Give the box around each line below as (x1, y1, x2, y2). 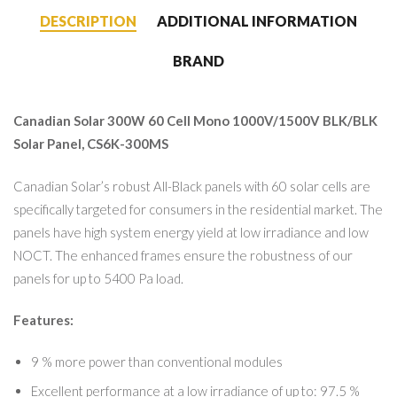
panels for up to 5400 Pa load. (13, 269, 183, 286)
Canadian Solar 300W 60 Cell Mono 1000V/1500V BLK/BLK (13, 113, 378, 129)
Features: (13, 311, 74, 328)
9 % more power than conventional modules (31, 353, 283, 370)
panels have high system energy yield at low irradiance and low (13, 223, 369, 240)
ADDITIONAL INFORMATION (157, 12, 357, 29)
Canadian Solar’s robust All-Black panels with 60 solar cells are (13, 177, 370, 194)
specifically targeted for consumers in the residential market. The (13, 200, 383, 217)
